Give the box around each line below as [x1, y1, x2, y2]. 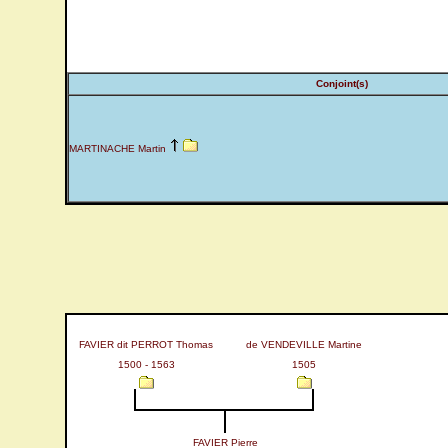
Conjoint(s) [316, 78, 368, 89]
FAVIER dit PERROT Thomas [79, 339, 213, 350]
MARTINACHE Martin [69, 143, 166, 154]
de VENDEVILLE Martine [246, 339, 362, 350]
